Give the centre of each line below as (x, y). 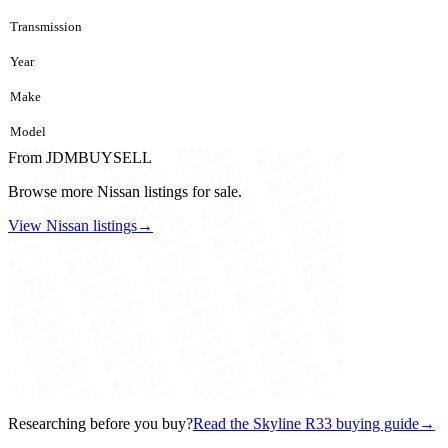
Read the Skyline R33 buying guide (306, 423)
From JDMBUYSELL (80, 157)
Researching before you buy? (100, 423)
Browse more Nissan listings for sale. (125, 191)
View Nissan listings (72, 225)
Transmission (46, 26)
